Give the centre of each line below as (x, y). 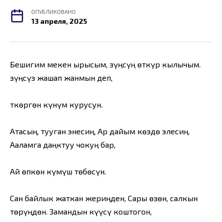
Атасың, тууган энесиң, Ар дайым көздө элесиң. (100, 131)
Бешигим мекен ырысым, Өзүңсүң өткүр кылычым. (105, 64)
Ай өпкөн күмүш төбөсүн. (58, 171)
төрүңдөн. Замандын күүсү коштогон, (81, 212)
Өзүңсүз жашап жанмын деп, (61, 77)
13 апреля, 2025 (59, 21)
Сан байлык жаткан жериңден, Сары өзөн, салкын (104, 198)
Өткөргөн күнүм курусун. (56, 104)
